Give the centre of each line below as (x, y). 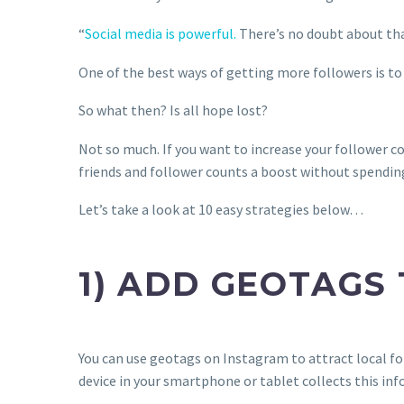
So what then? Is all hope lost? (173, 110)
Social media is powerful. (161, 33)
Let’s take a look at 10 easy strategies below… (221, 210)
